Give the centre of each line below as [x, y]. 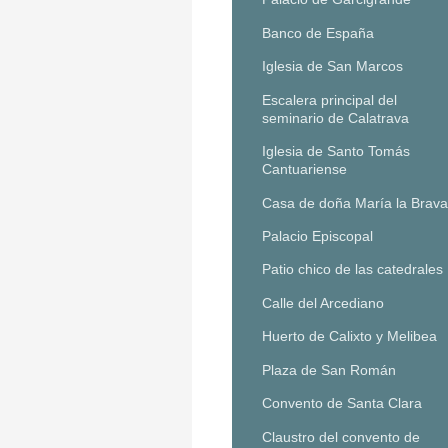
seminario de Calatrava [335, 117]
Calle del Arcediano [323, 302]
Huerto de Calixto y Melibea [349, 336]
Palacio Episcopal [317, 236]
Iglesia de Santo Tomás [336, 151]
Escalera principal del [329, 99]
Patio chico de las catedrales [352, 269]
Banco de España [318, 32]
